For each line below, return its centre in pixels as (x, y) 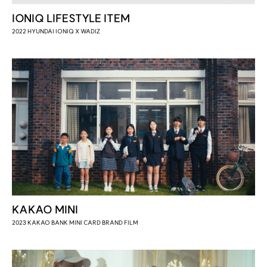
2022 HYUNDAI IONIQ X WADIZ (56, 32)
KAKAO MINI (45, 209)
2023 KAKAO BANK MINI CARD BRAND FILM (75, 222)
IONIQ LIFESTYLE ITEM (71, 18)
